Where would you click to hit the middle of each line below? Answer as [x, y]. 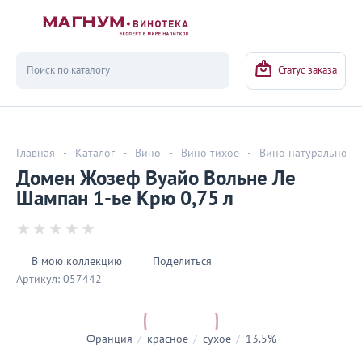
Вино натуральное [306, 153]
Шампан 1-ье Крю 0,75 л [125, 199]
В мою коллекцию [77, 261]
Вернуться [82, 39]
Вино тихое [210, 153]
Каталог [95, 153]
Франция [109, 339]
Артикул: [38, 279]
